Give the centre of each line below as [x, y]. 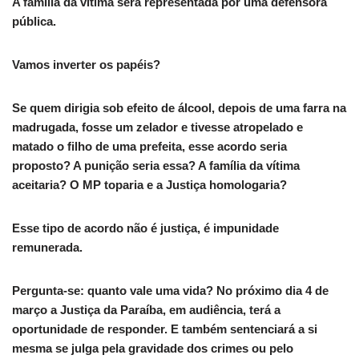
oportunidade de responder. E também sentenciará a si [165, 329]
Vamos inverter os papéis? [86, 65]
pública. [34, 22]
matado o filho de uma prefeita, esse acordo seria [149, 147]
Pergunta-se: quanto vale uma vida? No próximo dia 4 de [170, 291]
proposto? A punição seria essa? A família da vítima [156, 166]
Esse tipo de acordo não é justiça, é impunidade [145, 228]
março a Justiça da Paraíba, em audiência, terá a [146, 310]
